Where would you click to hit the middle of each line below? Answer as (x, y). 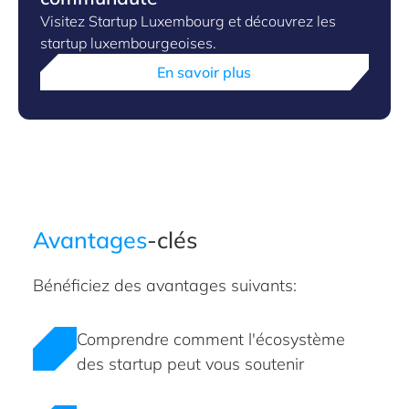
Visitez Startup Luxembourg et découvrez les (188, 21)
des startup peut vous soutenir (190, 364)
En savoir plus (204, 72)
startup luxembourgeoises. (128, 43)
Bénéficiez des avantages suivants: (165, 285)
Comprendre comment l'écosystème (211, 339)
